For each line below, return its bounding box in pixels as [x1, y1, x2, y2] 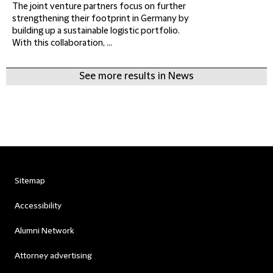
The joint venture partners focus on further [12, 2, 186, 12]
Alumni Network [15, 226, 74, 236]
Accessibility [15, 201, 62, 211]
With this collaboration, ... [12, 38, 112, 48]
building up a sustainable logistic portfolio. [12, 26, 180, 36]
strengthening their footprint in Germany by [12, 14, 189, 24]
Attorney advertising [15, 251, 92, 261]
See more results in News [79, 71, 194, 82]
